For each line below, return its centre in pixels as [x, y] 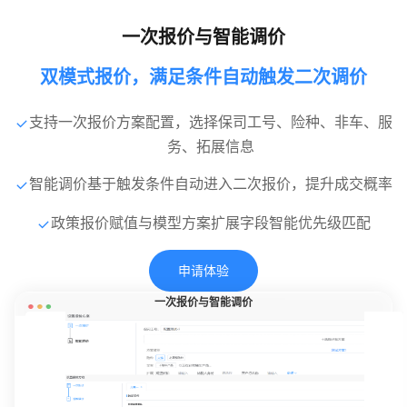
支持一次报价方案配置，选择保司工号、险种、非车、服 [211, 121]
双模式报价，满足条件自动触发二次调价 [203, 77]
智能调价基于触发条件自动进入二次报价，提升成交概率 [211, 183]
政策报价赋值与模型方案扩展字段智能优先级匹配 [211, 222]
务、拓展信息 [211, 146]
